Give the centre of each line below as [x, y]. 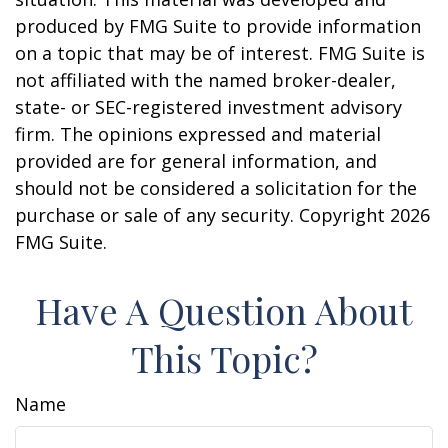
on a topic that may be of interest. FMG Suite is [220, 53]
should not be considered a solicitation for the [216, 188]
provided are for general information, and [196, 161]
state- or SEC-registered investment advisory [208, 107]
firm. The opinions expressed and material [198, 134]
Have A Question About [224, 310]
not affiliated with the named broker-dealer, [205, 80]
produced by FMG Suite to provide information [218, 26]
